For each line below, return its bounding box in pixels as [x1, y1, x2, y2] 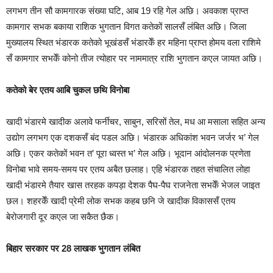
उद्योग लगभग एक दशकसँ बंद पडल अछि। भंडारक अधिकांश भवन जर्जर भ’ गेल [6, 132, 259, 143]
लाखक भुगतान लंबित [74, 243, 140, 253]
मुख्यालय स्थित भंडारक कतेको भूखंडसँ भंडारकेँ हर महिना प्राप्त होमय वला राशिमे [6, 37, 261, 48]
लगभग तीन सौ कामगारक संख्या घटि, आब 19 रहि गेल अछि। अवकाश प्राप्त [6, 5, 248, 16]
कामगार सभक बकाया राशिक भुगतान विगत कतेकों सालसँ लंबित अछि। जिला [6, 21, 246, 32]
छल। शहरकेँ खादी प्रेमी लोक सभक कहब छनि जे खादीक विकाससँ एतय [6, 196, 235, 206]
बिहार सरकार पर [6, 243, 62, 253]
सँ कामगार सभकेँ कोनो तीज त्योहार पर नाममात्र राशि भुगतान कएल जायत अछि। [6, 53, 263, 63]
